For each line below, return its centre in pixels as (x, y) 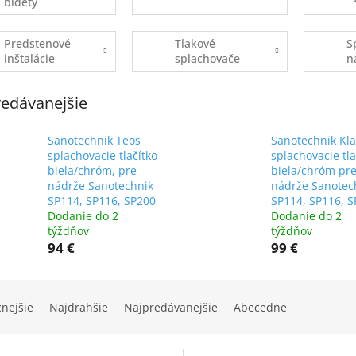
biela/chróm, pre (92, 171)
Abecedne (260, 308)
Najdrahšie (79, 308)
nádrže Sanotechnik (101, 186)
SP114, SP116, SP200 (102, 201)
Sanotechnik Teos (94, 141)
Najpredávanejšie (171, 308)
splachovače (208, 59)
